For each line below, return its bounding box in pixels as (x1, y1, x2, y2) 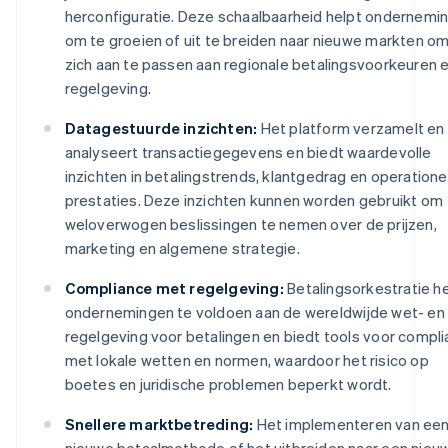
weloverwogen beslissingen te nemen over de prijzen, (64, 213, 437, 234)
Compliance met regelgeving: (64, 277, 284, 298)
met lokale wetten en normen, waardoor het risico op (64, 349, 429, 370)
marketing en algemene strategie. (64, 237, 300, 258)
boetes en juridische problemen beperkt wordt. (64, 373, 392, 394)
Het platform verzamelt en (257, 117, 445, 138)
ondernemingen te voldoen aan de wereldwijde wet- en (64, 301, 445, 322)
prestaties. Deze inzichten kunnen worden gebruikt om (64, 189, 443, 210)
